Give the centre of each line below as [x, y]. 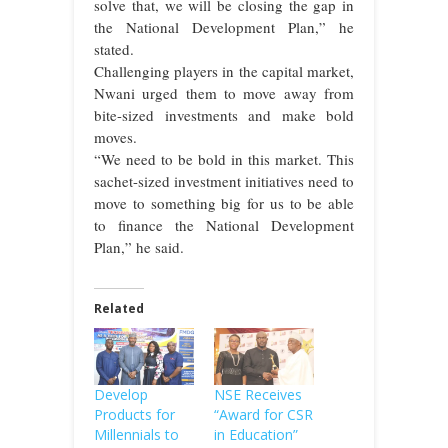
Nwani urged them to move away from [224, 92]
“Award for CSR [263, 415]
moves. [118, 136]
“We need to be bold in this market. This [224, 158]
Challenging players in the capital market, [224, 70]
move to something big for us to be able [224, 202]
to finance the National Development [224, 224]
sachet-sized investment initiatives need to [224, 180]
